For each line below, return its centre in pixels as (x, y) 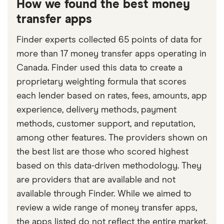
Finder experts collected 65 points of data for (109, 40)
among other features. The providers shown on (112, 138)
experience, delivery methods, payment (96, 110)
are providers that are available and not (96, 180)
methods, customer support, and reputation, (106, 124)
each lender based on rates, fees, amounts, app (112, 96)
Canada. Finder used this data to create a (99, 68)
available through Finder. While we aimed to (104, 194)
